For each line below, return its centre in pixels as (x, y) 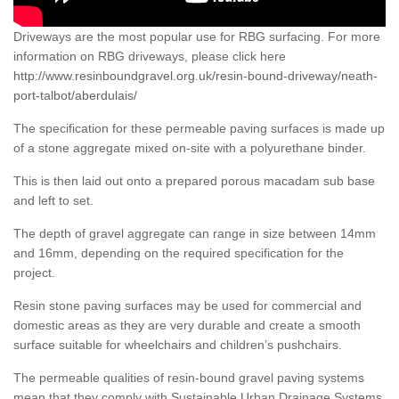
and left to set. (53, 201)
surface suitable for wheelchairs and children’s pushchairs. (178, 345)
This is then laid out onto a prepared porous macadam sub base (194, 181)
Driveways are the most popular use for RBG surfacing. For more (197, 37)
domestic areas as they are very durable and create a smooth (187, 326)
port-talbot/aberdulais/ (75, 96)
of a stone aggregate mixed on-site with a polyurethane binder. (190, 148)
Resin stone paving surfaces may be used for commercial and (187, 306)
